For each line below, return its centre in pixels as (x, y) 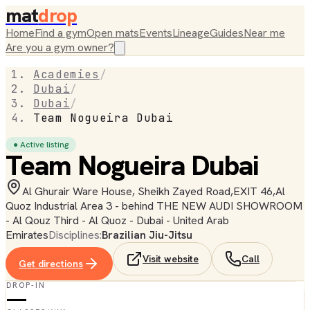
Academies (66, 74)
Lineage (191, 33)
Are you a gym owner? (60, 47)
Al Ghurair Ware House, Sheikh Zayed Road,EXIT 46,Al (154, 191)
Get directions (51, 264)
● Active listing (41, 145)
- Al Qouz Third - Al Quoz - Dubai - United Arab (117, 220)
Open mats (113, 33)
